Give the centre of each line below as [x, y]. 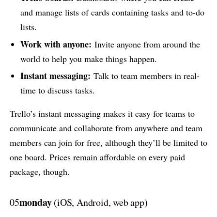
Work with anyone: [56, 44]
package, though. [40, 172]
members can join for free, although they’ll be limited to [108, 143]
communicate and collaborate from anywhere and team [106, 128]
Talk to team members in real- [145, 76]
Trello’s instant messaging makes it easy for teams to [102, 114]
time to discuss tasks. [57, 90]
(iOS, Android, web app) [100, 202]
